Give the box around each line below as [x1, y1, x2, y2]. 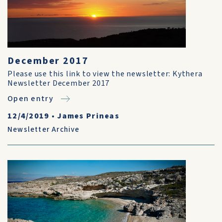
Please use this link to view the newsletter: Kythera [7, 68, 203, 79]
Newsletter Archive [7, 124, 80, 135]
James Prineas [57, 111, 120, 121]
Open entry [7, 93, 54, 104]
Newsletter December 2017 [7, 78, 110, 89]
